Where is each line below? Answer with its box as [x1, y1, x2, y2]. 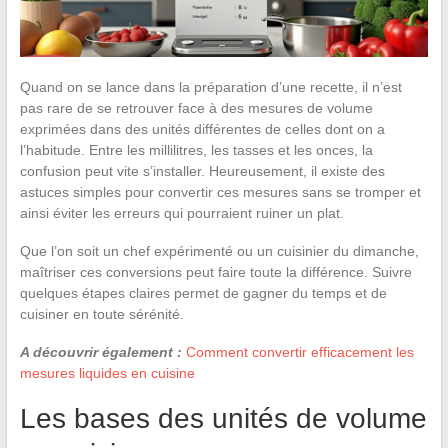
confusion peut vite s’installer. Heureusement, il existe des [19, 162, 385, 179]
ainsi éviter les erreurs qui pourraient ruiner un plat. [19, 204, 344, 221]
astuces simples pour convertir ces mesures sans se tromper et [19, 183, 421, 200]
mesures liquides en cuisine [19, 364, 195, 381]
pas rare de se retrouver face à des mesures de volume [19, 99, 373, 116]
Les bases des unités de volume [19, 402, 427, 434]
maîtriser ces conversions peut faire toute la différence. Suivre [19, 263, 412, 280]
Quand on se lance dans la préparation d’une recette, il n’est [19, 78, 402, 95]
